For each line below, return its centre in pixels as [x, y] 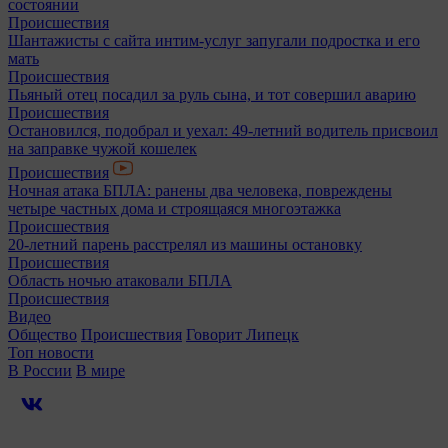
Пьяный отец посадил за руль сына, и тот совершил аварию [212, 94]
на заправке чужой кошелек [102, 148]
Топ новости [51, 352]
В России [40, 370]
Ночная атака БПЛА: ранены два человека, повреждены [200, 190]
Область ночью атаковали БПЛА [120, 280]
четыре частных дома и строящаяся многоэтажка [174, 208]
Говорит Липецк [242, 334]
